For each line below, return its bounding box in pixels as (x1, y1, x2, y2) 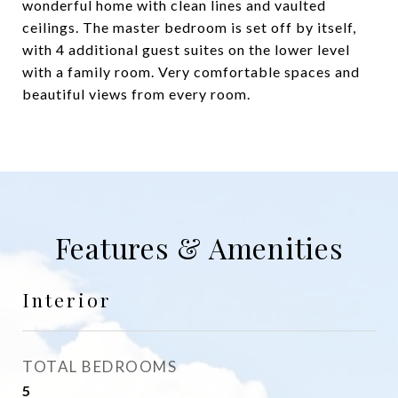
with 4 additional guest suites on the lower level (22, 40, 350, 58)
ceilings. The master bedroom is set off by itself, (22, 18, 356, 36)
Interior (22, 286, 112, 312)
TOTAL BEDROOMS (22, 356, 177, 376)
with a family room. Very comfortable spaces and (22, 62, 360, 80)
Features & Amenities (54, 227, 344, 267)
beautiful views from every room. (22, 84, 251, 102)
